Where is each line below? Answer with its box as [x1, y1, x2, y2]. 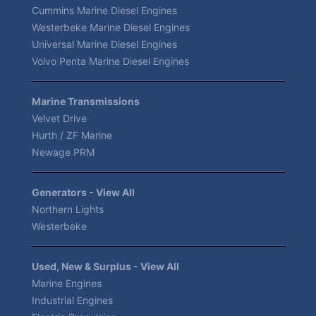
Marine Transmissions [32, 95, 140, 107]
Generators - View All [32, 186, 135, 198]
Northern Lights [32, 202, 104, 215]
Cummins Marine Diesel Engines [32, 4, 177, 16]
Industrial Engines [32, 293, 113, 306]
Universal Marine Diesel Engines [32, 37, 177, 50]
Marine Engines [32, 276, 102, 289]
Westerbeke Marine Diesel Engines [32, 20, 190, 33]
